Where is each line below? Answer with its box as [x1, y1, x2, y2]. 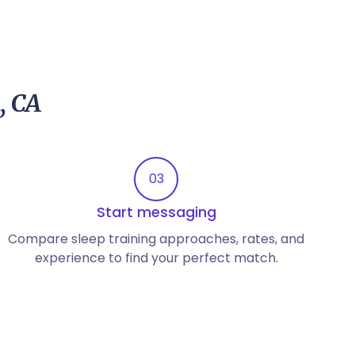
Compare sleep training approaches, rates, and [8, 230, 305, 248]
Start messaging [96, 202, 216, 222]
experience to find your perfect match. [34, 249, 278, 267]
